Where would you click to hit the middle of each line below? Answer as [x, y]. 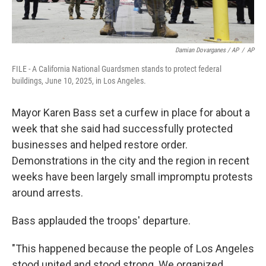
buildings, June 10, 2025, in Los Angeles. [79, 81]
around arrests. [47, 193]
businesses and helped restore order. [100, 145]
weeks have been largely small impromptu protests [132, 177]
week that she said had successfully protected [122, 129]
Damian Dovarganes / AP [207, 50]
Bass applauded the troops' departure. [101, 221]
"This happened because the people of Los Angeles [133, 248]
